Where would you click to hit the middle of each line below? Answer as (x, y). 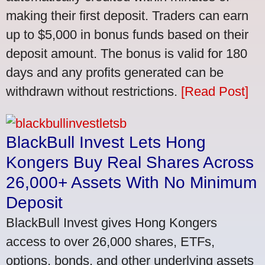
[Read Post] (215, 91)
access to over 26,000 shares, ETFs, (110, 241)
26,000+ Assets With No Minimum (131, 182)
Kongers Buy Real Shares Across (130, 162)
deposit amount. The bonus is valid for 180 (127, 53)
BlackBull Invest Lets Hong (106, 142)
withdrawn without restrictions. (93, 91)
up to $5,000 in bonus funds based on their (127, 34)
